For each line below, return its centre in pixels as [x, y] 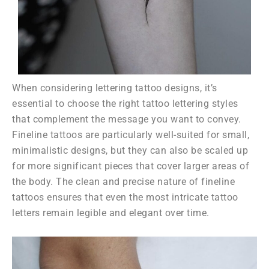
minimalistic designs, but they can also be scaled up [130, 150]
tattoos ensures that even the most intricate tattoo [125, 197]
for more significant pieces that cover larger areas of [131, 166]
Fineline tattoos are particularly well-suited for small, [131, 135]
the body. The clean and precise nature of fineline [123, 182]
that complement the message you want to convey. [127, 119]
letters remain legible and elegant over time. [111, 213]
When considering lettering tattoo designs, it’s [115, 88]
